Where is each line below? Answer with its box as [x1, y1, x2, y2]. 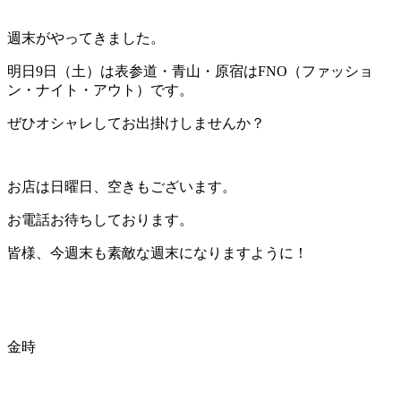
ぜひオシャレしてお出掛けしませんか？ [7, 115, 265, 131]
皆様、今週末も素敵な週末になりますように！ [7, 244, 308, 260]
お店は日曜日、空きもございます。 [7, 178, 236, 194]
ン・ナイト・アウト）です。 [7, 81, 193, 98]
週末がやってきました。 [7, 30, 165, 46]
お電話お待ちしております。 [7, 211, 193, 227]
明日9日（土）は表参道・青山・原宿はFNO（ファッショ [7, 63, 373, 79]
